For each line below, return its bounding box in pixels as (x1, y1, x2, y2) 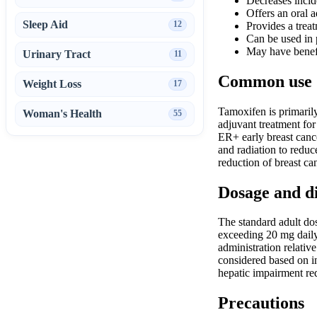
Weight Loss (23, 77, 81, 90)
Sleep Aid (23, 18, 68, 30)
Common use (218, 71, 312, 91)
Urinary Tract (23, 47, 91, 60)
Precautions (218, 294, 304, 313)
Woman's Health (23, 107, 102, 120)
